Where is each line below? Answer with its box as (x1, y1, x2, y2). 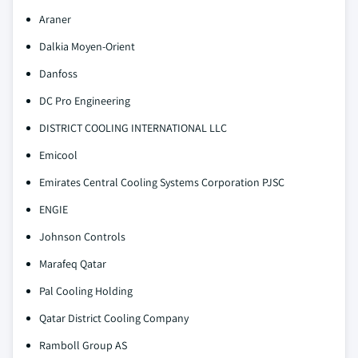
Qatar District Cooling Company (39, 310, 189, 325)
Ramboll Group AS (39, 337, 127, 352)
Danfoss (39, 66, 78, 81)
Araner (39, 11, 71, 26)
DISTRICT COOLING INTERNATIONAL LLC (39, 120, 227, 135)
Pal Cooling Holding (39, 283, 133, 298)
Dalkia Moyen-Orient (39, 38, 135, 54)
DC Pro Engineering (39, 93, 130, 108)
